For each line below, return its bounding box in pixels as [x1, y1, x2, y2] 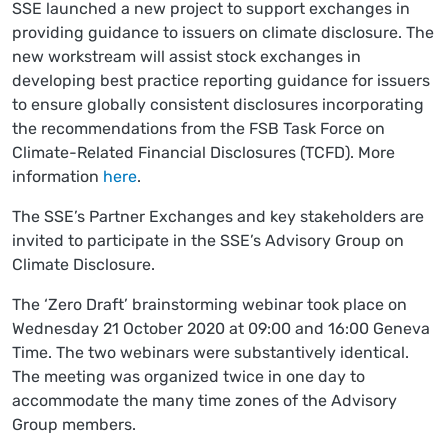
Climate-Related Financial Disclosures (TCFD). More [12, 143, 395, 163]
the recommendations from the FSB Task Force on [12, 119, 385, 139]
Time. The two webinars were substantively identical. [12, 343, 409, 363]
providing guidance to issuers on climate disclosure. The [12, 23, 434, 43]
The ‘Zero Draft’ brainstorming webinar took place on [12, 295, 407, 315]
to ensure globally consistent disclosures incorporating [12, 95, 424, 115]
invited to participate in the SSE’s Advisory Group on [12, 231, 404, 251]
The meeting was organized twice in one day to [12, 367, 365, 387]
